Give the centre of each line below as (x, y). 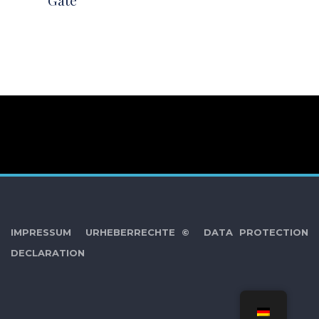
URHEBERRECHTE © (137, 232)
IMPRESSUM (41, 232)
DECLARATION (48, 253)
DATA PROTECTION (256, 232)
